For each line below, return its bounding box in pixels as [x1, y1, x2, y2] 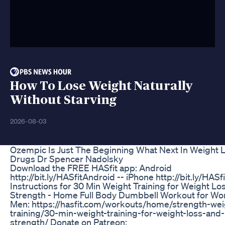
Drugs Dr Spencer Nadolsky [10, 153, 123, 164]
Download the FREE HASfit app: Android [10, 162, 172, 173]
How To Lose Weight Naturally [10, 79, 193, 92]
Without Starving [10, 93, 117, 106]
